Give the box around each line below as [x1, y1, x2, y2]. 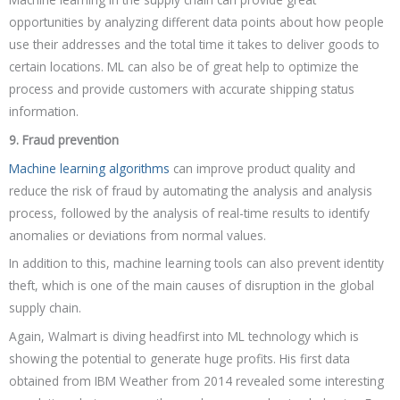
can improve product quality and [170, 159, 355, 177]
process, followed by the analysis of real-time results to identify [9, 204, 370, 221]
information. [9, 102, 79, 120]
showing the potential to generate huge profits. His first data [9, 350, 350, 368]
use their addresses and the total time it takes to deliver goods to [9, 35, 379, 53]
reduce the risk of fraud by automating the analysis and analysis [9, 181, 372, 199]
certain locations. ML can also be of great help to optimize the [9, 57, 359, 75]
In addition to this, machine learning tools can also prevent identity [9, 254, 384, 272]
